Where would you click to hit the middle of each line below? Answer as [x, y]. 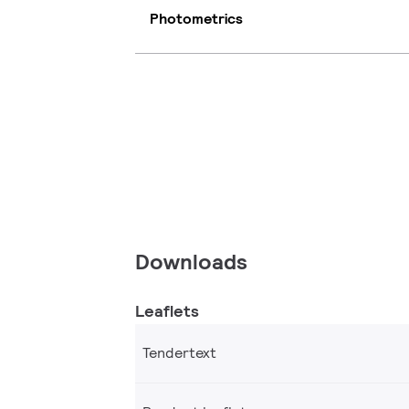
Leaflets [167, 310]
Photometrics [196, 19]
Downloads [191, 261]
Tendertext [179, 352]
